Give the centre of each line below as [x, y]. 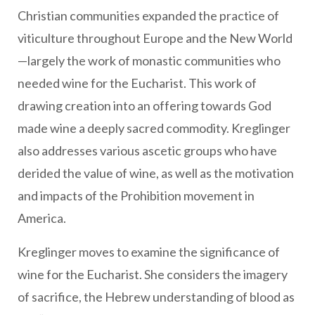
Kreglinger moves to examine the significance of [149, 252]
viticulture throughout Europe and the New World [155, 38]
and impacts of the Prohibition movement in [136, 196]
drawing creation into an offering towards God [144, 106]
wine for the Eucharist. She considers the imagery [153, 275]
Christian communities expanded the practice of [148, 16]
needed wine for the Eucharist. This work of [137, 83]
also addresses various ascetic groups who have [147, 151]
